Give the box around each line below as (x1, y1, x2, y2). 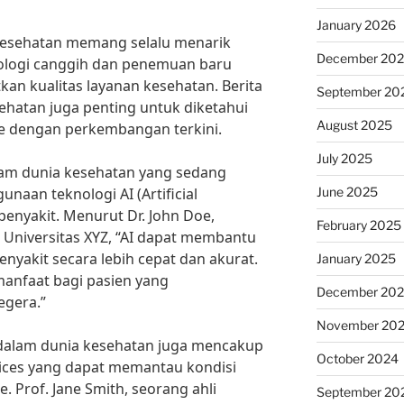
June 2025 (316, 184, 378, 199)
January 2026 (316, 17, 396, 32)
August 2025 (316, 117, 392, 133)
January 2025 (316, 251, 396, 266)
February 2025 (316, 217, 401, 233)
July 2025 (316, 151, 372, 166)
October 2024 (316, 351, 399, 366)
